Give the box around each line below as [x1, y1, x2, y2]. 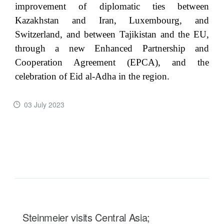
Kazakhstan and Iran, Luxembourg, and [15, 14, 209, 25]
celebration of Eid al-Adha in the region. [15, 70, 169, 81]
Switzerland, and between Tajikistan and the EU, [15, 28, 209, 39]
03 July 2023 [24, 99, 64, 109]
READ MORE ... [40, 133, 90, 143]
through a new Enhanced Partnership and [15, 42, 209, 53]
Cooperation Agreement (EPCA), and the [15, 56, 209, 67]
